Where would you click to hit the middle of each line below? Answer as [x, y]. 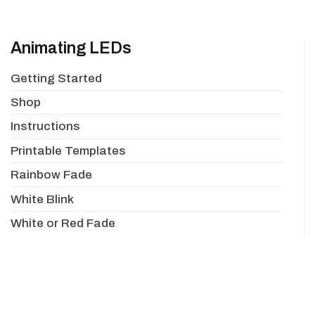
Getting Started [56, 78]
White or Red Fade [63, 223]
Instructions [45, 127]
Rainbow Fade [51, 175]
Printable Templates [68, 150]
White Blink [42, 199]
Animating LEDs [71, 49]
